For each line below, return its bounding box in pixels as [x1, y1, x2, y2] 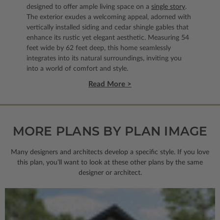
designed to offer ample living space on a [27, 3, 151, 11]
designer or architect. [78, 169, 142, 177]
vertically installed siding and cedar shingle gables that [27, 24, 189, 31]
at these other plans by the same [104, 159, 203, 166]
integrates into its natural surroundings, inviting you [27, 55, 182, 62]
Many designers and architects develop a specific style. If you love [11, 149, 209, 156]
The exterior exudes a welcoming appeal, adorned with [27, 14, 191, 21]
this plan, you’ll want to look [17, 159, 104, 166]
